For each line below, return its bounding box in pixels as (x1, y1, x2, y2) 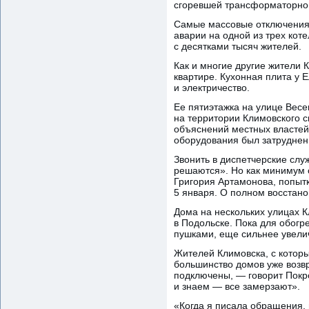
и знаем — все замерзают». (174, 280, 300, 292)
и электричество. (174, 81, 250, 93)
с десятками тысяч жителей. (174, 40, 301, 52)
